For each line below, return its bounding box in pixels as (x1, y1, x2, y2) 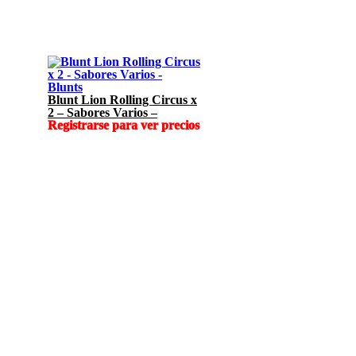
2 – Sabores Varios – (48, 105, 157, 119)
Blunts (48, 79, 83, 94)
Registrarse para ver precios (48, 118, 199, 132)
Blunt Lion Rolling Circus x (48, 92, 197, 106)
